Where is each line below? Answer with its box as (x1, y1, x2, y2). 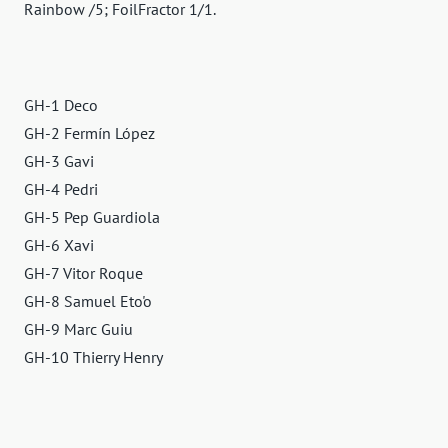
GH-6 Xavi (24, 235, 94, 256)
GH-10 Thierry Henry (24, 347, 163, 368)
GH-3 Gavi (24, 151, 94, 172)
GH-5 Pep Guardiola (24, 207, 160, 228)
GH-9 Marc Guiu (24, 319, 133, 340)
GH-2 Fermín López (24, 123, 155, 144)
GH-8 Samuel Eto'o (24, 291, 152, 312)
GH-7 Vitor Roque (24, 263, 143, 284)
